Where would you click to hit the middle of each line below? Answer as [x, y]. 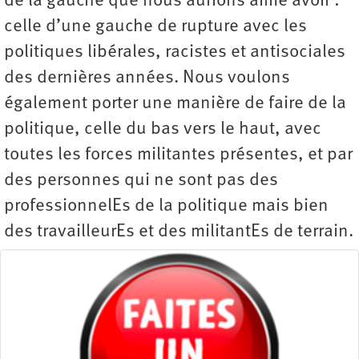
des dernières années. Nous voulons [147, 79]
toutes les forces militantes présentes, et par [178, 155]
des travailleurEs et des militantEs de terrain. [179, 232]
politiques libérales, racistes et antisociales [175, 53]
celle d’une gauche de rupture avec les [155, 27]
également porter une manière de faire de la [175, 104]
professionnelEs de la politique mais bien [166, 207]
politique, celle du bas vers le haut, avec [163, 130]
